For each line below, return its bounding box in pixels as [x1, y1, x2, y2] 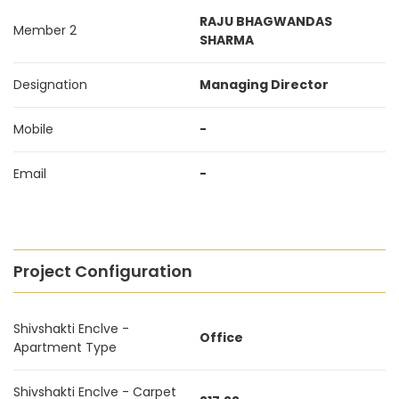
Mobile [13, 120, 53, 138]
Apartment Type [13, 338, 117, 356]
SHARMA [199, 31, 254, 49]
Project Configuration [13, 260, 192, 282]
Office [199, 329, 243, 346]
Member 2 [13, 21, 77, 39]
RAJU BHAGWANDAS [199, 12, 332, 30]
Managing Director [199, 76, 329, 94]
